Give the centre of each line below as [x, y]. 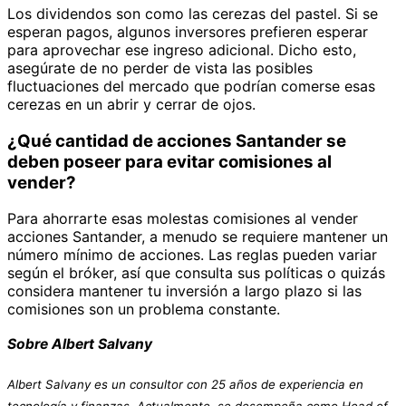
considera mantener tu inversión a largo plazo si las [184, 291]
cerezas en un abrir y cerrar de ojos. [131, 105]
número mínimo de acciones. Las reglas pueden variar [192, 255]
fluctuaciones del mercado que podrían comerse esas [191, 87]
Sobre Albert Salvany [80, 344]
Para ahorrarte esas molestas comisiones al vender [183, 219]
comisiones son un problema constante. [144, 309]
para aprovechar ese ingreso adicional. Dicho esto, [182, 50]
